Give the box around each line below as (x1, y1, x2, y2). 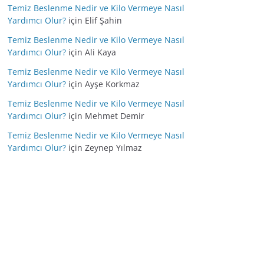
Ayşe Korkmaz (85, 78, 140, 90)
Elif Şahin (85, 15, 122, 26)
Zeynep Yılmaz (85, 142, 142, 153)
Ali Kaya (85, 47, 116, 58)
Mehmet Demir (85, 110, 144, 121)
